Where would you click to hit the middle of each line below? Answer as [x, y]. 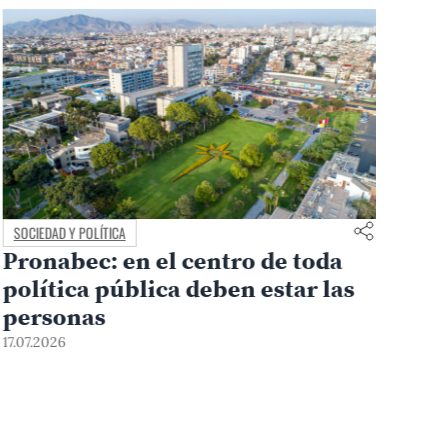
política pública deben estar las [178, 288]
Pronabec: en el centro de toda [172, 260]
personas [54, 316]
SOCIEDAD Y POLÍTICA [69, 232]
